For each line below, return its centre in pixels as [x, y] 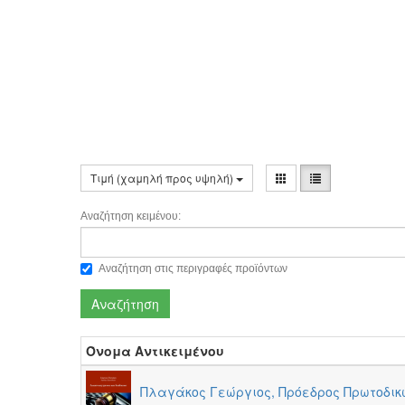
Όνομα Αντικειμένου [155, 351]
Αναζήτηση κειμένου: [131, 216]
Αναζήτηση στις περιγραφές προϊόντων [193, 269]
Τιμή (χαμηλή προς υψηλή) [164, 178]
